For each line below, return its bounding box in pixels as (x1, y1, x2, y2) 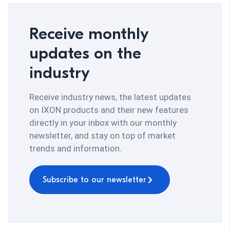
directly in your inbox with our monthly (29, 118, 177, 128)
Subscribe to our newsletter (43, 175, 146, 185)
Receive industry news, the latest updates (29, 92, 191, 103)
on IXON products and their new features (29, 105, 188, 116)
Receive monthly (29, 24, 148, 44)
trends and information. (29, 143, 122, 154)
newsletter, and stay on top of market (29, 130, 176, 141)
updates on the (29, 44, 141, 63)
